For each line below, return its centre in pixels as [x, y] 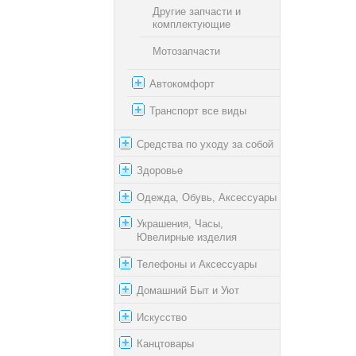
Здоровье [160, 170]
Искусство [162, 317]
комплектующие [192, 24]
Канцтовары [165, 343]
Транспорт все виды [198, 110]
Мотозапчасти [186, 51]
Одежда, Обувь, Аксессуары [207, 197]
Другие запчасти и [197, 11]
